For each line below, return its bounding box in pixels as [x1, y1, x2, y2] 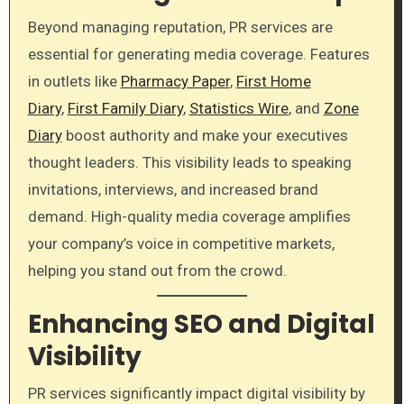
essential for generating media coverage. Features [27, 44, 370, 63]
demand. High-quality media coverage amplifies [27, 207, 351, 225]
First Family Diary [67, 98, 183, 117]
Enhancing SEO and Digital [27, 307, 375, 343]
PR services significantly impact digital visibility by [27, 383, 365, 402]
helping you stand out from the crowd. [27, 261, 287, 280]
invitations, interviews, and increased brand [27, 179, 318, 198]
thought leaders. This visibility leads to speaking [27, 152, 352, 171]
